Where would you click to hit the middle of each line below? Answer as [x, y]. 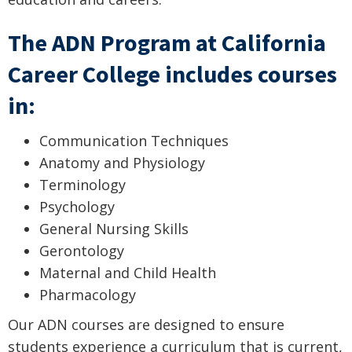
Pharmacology [88, 294]
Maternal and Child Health [128, 272]
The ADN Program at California [167, 43]
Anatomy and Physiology [122, 162]
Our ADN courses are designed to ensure [146, 325]
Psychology [77, 206]
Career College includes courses [172, 74]
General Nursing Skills [114, 228]
